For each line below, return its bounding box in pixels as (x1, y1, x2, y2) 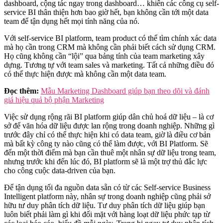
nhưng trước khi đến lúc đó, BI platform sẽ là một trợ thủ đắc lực (4, 157, 207, 166)
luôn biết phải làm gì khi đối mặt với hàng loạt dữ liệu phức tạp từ (4, 210, 210, 219)
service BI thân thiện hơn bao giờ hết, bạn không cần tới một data (4, 7, 209, 16)
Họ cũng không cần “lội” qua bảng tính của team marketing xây (4, 51, 205, 60)
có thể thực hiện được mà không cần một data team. (4, 69, 168, 78)
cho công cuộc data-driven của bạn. (4, 166, 115, 175)
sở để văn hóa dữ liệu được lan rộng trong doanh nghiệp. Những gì (4, 121, 215, 130)
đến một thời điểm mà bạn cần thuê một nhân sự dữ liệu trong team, (4, 148, 216, 157)
